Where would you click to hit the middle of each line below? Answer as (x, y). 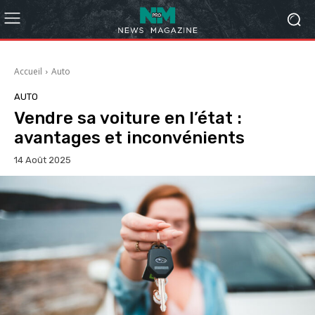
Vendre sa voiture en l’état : (128, 118)
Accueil (28, 71)
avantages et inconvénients (129, 138)
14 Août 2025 (43, 160)
